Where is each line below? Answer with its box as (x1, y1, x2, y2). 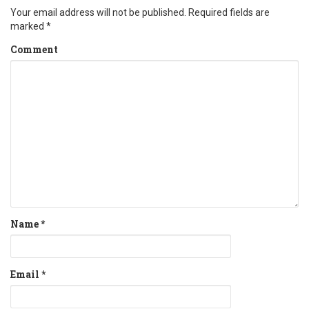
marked (10, 21, 46, 32)
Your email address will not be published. (10, 7, 186, 19)
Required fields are (188, 7, 270, 19)
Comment (10, 43, 58, 57)
